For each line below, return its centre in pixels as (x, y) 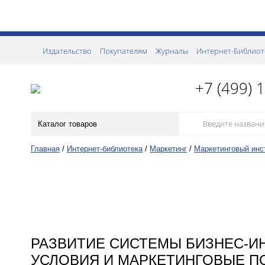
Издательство (67, 51)
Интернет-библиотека (105, 149)
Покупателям (124, 51)
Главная (45, 149)
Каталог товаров (67, 124)
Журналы (172, 51)
